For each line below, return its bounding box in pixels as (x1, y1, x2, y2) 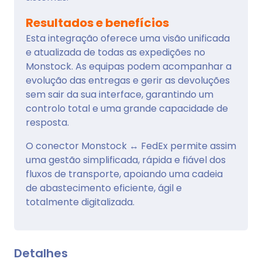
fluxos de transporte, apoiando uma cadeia (26, 167, 223, 181)
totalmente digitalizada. (26, 195, 135, 209)
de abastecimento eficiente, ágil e (26, 181, 182, 195)
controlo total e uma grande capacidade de (26, 102, 228, 116)
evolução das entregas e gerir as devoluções (26, 74, 230, 88)
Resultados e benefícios (26, 15, 169, 32)
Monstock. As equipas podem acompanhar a (26, 60, 232, 74)
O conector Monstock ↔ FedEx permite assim (26, 139, 236, 153)
